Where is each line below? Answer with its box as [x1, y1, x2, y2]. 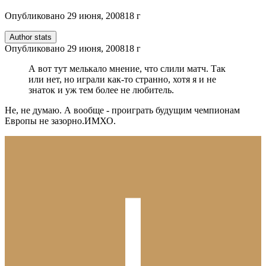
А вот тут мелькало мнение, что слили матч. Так [28, 63, 226, 74]
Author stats [9, 32, 52, 42]
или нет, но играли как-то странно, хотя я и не [28, 74, 216, 84]
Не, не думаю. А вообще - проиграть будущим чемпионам [5, 104, 240, 115]
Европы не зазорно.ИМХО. [5, 115, 116, 126]
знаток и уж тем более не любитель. [28, 84, 174, 95]
